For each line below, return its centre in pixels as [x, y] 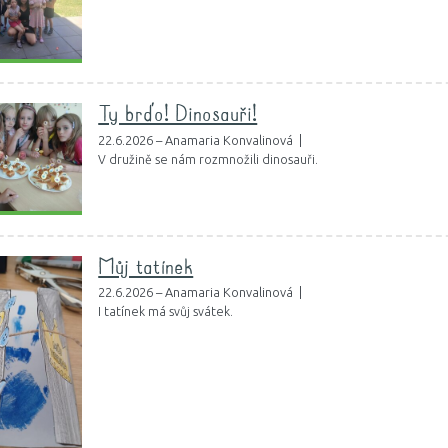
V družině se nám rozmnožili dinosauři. [208, 158]
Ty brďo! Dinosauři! [178, 116]
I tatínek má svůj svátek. [166, 311]
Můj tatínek [146, 268]
